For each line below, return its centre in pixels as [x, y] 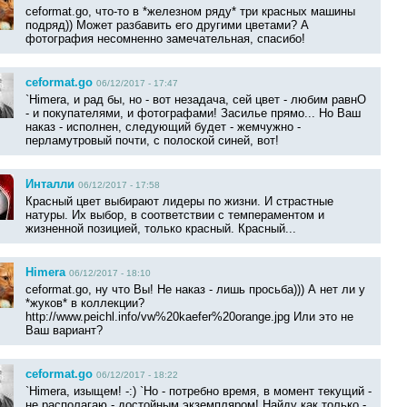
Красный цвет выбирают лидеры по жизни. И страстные [179, 202]
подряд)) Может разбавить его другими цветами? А [167, 25]
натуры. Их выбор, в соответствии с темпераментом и [175, 215]
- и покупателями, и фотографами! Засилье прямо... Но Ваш [193, 114]
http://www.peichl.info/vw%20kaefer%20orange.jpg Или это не [189, 317]
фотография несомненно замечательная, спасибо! [165, 39]
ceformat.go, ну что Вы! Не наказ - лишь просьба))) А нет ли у [195, 290]
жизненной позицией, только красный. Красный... [161, 229]
